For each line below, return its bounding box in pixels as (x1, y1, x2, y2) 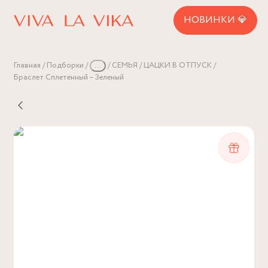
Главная (14, 60, 41, 71)
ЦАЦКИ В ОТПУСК (144, 60, 212, 71)
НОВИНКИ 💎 (184, 13, 247, 27)
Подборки (47, 60, 84, 71)
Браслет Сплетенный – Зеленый (14, 72, 124, 83)
